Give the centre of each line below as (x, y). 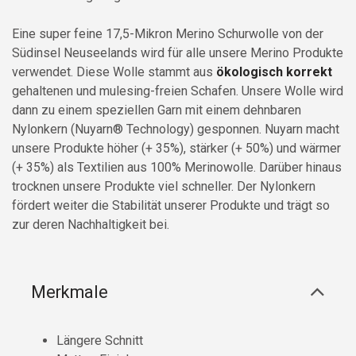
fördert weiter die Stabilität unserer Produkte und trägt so (171, 205)
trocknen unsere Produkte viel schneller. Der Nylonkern (164, 186)
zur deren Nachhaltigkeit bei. (91, 224)
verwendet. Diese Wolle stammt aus (114, 72)
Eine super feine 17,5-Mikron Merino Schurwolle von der (168, 33)
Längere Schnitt (100, 340)
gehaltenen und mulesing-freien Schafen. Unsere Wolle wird (178, 91)
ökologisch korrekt (274, 72)
